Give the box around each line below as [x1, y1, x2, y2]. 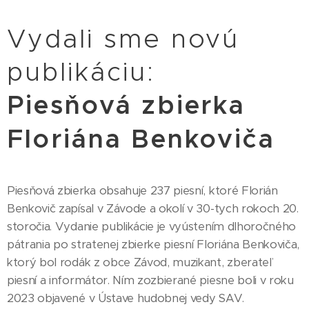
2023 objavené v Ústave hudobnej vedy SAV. [7, 290, 244, 306]
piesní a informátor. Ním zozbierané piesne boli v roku [7, 272, 294, 288]
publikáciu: [7, 55, 165, 88]
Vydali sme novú [7, 22, 240, 54]
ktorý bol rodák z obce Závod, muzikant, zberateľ [7, 255, 272, 270]
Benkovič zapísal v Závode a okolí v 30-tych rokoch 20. [7, 201, 299, 216]
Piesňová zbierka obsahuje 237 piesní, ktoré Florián [7, 183, 278, 198]
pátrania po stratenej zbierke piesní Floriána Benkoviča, [7, 237, 300, 252]
